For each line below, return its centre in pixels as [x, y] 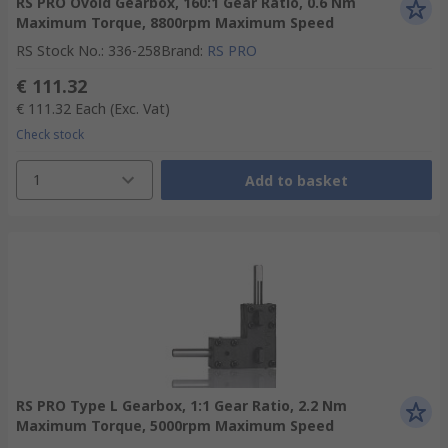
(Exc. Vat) [140, 108]
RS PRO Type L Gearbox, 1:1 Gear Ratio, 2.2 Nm [181, 405]
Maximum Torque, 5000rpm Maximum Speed [175, 425]
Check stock [50, 134]
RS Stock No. [58, 50]
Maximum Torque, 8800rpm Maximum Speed [175, 22]
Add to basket [296, 180]
